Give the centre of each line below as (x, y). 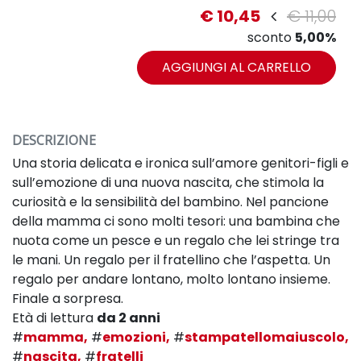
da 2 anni (129, 318)
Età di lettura (54, 318)
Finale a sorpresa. (68, 299)
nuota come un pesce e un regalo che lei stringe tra (176, 241)
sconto (271, 37)
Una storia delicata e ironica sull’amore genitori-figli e (180, 163)
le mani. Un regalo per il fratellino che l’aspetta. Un (171, 260)
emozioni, (136, 337)
